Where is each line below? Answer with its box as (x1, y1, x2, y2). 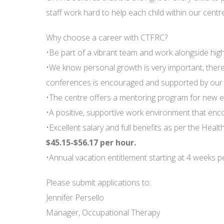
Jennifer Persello (46, 192, 104, 203)
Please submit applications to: (46, 177, 151, 188)
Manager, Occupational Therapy (46, 207, 160, 218)
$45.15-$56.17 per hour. (46, 137, 136, 148)
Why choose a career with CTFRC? (46, 32, 167, 43)
